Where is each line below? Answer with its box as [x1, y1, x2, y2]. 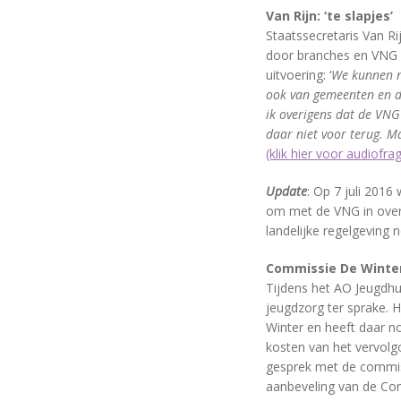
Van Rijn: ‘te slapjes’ [266, 7, 393, 24]
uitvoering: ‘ [266, 66, 331, 83]
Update [266, 183, 307, 200]
